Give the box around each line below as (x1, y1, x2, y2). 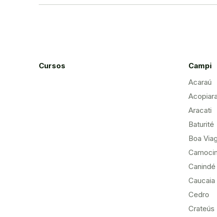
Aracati (188, 106, 212, 115)
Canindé (188, 162, 216, 171)
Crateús (188, 204, 215, 213)
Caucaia (188, 176, 215, 185)
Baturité (188, 120, 214, 129)
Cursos (39, 61, 65, 70)
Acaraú (188, 77, 212, 87)
